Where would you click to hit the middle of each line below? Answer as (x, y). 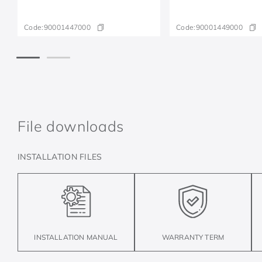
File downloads (71, 126)
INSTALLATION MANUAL (76, 237)
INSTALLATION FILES (60, 156)
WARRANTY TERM (193, 237)
